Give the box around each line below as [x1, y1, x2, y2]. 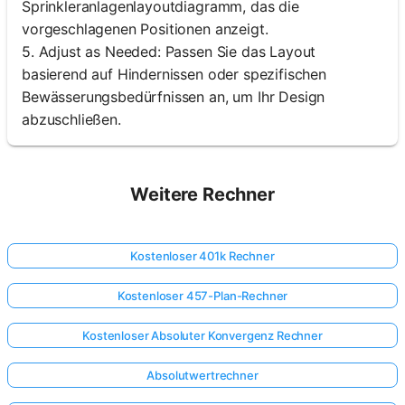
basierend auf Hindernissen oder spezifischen [22, 65, 326, 84]
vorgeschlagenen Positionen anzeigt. [22, 20, 268, 39]
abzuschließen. [22, 110, 121, 129]
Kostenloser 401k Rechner [130, 249, 275, 264]
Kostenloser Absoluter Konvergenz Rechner [82, 328, 323, 344]
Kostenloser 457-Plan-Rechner [117, 288, 288, 304]
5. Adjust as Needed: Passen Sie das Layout [22, 42, 316, 61]
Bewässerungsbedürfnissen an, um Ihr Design [22, 88, 325, 107]
